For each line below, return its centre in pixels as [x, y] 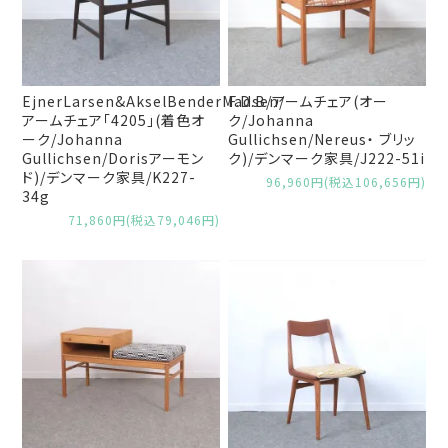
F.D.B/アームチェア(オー [308, 100]
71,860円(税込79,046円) [143, 219]
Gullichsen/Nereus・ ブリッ [322, 138]
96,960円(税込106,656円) [345, 181]
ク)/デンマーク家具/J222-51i [327, 157]
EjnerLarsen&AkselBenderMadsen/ [154, 100]
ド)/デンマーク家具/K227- [109, 176]
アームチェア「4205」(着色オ [114, 119]
